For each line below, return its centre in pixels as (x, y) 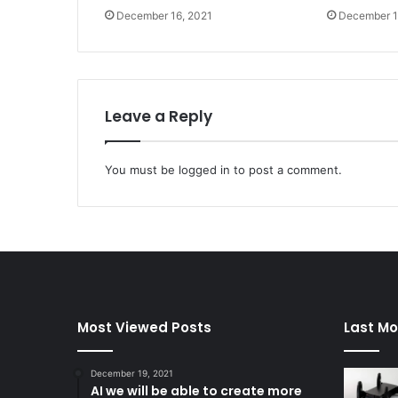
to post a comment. (286, 170)
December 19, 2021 (132, 374)
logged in (204, 170)
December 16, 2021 (164, 16)
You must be (142, 170)
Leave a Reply (159, 117)
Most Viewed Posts (144, 328)
